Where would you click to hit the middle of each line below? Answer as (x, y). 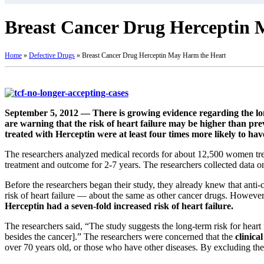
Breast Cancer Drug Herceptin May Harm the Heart (154, 55)
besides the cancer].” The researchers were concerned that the (120, 236)
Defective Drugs (52, 55)
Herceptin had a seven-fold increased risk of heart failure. (119, 206)
